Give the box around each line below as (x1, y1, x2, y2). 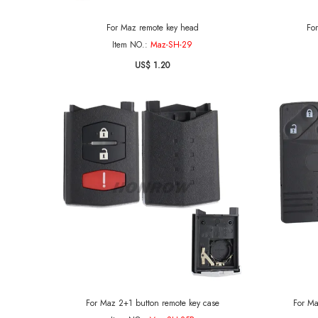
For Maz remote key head (106, 21, 199, 34)
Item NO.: (112, 38, 150, 51)
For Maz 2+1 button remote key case (85, 297, 219, 309)
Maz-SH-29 (150, 38, 192, 51)
